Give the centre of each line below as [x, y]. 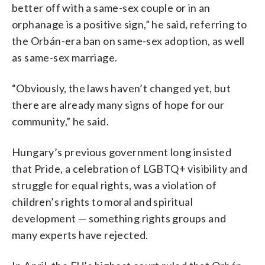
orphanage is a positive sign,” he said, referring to [130, 24]
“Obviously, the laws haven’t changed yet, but [121, 88]
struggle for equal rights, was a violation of [114, 185]
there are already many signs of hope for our [118, 104]
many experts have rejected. [80, 235]
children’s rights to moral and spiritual [102, 201]
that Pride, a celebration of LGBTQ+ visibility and [130, 168]
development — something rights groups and [119, 218]
